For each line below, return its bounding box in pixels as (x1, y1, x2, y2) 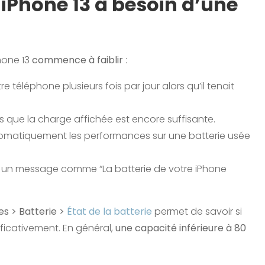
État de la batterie (67, 204, 152, 218)
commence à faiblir (32, 53, 123, 67)
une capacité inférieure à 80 (115, 221, 246, 235)
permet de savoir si (152, 204, 242, 218)
